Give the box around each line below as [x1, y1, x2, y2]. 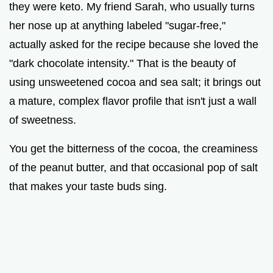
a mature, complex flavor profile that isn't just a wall [9, 94, 257, 107]
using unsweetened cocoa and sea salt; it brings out [9, 76, 261, 88]
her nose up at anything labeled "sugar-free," [9, 19, 225, 32]
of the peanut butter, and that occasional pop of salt [9, 161, 258, 174]
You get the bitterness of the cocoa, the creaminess [9, 142, 258, 155]
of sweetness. [9, 113, 76, 126]
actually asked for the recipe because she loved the [9, 38, 258, 51]
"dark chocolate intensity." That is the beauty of [9, 57, 236, 69]
